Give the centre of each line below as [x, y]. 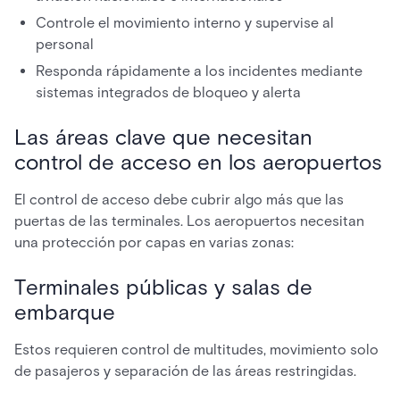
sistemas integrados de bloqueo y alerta [168, 92]
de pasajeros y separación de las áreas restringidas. [185, 371]
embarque [65, 312]
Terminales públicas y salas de [163, 287]
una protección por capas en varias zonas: [154, 242]
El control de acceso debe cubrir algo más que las [179, 200]
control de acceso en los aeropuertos [198, 162]
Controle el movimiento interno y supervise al [185, 23]
